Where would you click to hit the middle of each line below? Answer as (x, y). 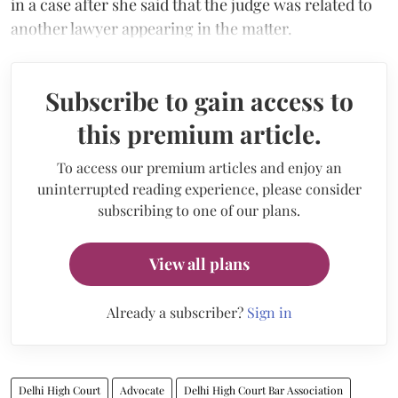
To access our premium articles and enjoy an (199, 167)
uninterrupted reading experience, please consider (199, 188)
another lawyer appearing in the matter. (151, 28)
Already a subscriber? (176, 312)
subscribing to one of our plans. (199, 210)
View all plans (199, 263)
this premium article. (199, 133)
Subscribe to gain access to (199, 100)
